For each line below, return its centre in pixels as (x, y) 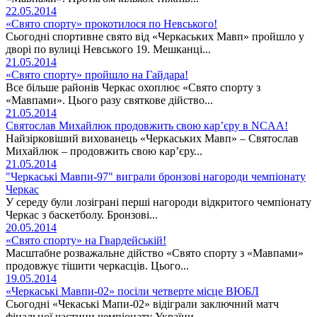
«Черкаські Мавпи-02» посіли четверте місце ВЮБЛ (132, 291)
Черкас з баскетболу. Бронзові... (82, 214)
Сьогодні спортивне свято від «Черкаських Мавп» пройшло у (155, 36)
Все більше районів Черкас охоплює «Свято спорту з (133, 87)
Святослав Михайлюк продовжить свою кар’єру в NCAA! (147, 125)
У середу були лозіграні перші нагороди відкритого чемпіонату (158, 202)
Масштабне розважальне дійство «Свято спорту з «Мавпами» (155, 253)
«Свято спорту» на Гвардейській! (86, 240)
